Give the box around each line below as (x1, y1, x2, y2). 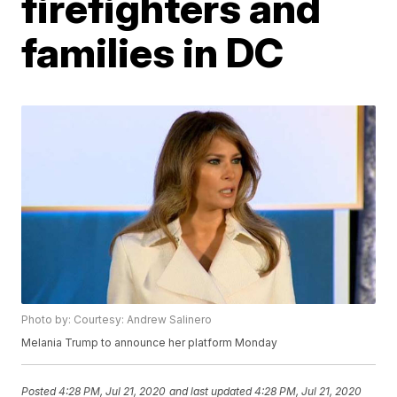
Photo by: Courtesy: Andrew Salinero (21, 313, 213, 327)
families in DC (21, 27, 284, 77)
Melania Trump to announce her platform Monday (21, 336, 278, 350)
